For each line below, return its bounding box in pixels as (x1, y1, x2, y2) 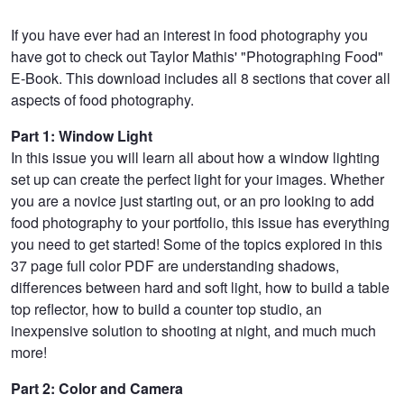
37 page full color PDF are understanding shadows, (11, 254, 339, 276)
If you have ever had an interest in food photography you (11, 23, 368, 45)
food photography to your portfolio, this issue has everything (11, 211, 390, 233)
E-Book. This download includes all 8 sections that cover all (11, 67, 390, 88)
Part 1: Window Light (11, 124, 152, 146)
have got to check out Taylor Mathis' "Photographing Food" (11, 45, 383, 67)
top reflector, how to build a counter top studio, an (11, 298, 322, 319)
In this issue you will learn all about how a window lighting (11, 146, 380, 168)
